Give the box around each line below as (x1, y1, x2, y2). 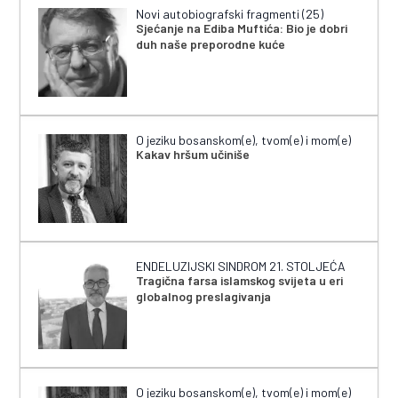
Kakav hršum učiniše (136, 147, 251, 163)
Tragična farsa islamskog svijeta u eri (136, 273, 344, 289)
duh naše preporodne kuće (136, 36, 286, 52)
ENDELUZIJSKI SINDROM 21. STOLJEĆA (136, 259, 346, 275)
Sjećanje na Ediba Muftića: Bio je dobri (136, 20, 348, 36)
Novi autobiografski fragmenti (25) (136, 6, 324, 22)
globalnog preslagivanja (136, 289, 272, 305)
